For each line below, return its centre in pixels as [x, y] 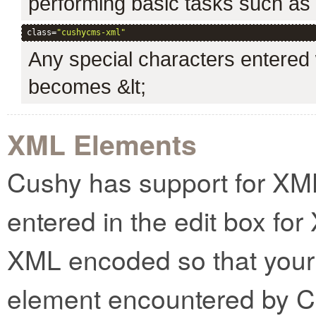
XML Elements [102, 144]
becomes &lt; [87, 86]
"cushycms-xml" [91, 32]
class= [42, 32]
